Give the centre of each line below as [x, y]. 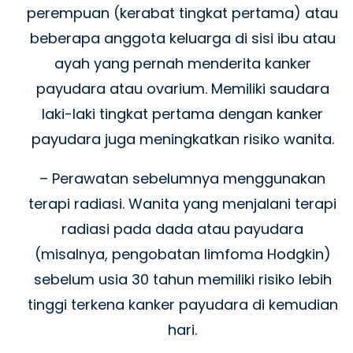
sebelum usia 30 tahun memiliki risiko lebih [182, 279]
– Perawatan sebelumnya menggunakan [182, 178]
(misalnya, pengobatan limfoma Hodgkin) [182, 254]
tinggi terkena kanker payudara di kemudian [182, 304]
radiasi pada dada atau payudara [182, 229]
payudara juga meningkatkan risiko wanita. [182, 139]
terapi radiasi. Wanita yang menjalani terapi [182, 203]
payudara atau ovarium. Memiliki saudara [182, 88]
